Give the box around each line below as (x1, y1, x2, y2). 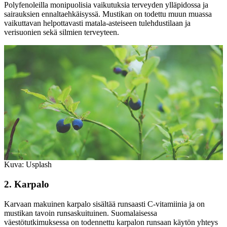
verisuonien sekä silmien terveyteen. (4, 28, 119, 37)
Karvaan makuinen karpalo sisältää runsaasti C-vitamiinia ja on (4, 199, 205, 208)
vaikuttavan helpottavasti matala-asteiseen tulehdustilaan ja (4, 19, 191, 28)
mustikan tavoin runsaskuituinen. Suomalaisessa (4, 208, 157, 217)
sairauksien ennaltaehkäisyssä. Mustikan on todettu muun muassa (4, 10, 212, 19)
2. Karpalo (4, 178, 49, 190)
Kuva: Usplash (4, 160, 52, 169)
